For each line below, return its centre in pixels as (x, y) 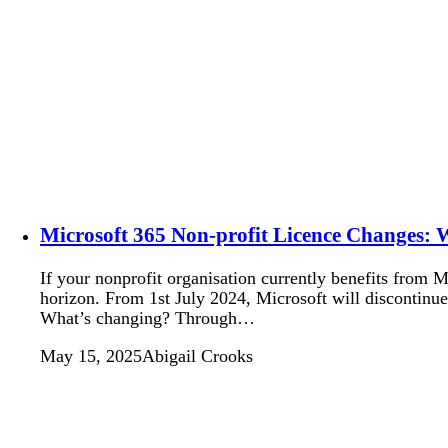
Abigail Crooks (197, 355)
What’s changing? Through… (147, 317)
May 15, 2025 (91, 355)
